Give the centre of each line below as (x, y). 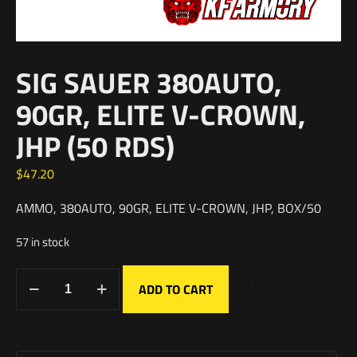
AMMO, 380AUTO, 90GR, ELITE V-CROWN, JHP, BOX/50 (169, 208)
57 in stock (43, 241)
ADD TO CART (176, 289)
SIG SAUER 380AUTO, (149, 82)
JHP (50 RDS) (95, 146)
